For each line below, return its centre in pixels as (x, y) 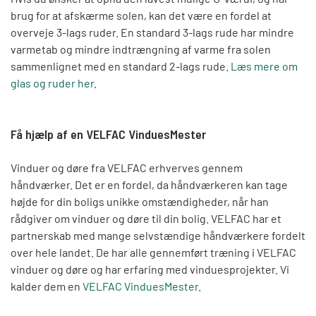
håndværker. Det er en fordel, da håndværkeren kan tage (149, 184)
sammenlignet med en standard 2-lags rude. (121, 66)
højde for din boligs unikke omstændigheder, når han (140, 201)
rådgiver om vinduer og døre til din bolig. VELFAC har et (146, 218)
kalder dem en (47, 286)
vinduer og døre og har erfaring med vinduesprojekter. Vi (150, 269)
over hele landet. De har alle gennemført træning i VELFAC (153, 252)
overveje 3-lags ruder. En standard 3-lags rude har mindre (152, 32)
